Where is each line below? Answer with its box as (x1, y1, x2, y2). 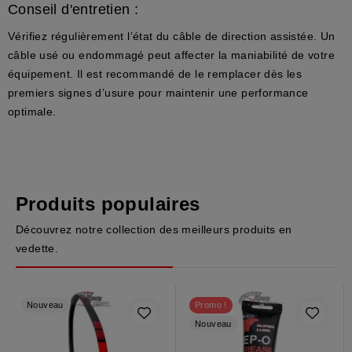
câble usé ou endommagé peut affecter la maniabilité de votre (8, 48, 335, 61)
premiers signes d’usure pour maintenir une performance (8, 86, 309, 99)
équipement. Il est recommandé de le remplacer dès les (8, 67, 302, 80)
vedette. (16, 241, 59, 255)
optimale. (8, 104, 57, 118)
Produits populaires (16, 192, 200, 214)
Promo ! (195, 299, 227, 310)
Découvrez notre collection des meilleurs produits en (16, 222, 292, 236)
